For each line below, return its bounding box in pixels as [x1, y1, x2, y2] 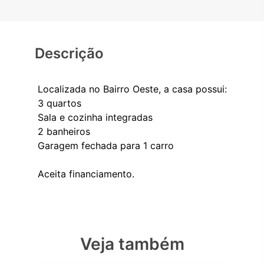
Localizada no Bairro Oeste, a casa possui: [37, 83, 227, 95]
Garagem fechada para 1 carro [37, 140, 174, 152]
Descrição [34, 45, 104, 62]
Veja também [80, 234, 184, 255]
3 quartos [37, 97, 81, 110]
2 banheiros [37, 126, 90, 138]
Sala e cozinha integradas [37, 111, 153, 124]
